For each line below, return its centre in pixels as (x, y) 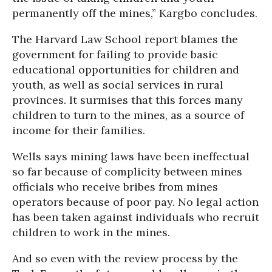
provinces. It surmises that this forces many (127, 100)
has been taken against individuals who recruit (136, 217)
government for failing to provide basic (115, 54)
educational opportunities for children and (126, 70)
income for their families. (79, 130)
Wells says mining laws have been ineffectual (131, 156)
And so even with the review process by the (125, 258)
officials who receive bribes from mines (115, 187)
